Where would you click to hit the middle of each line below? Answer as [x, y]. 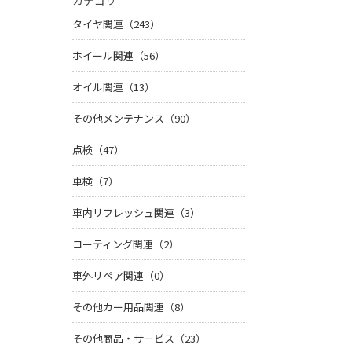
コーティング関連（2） [126, 244]
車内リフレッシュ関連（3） [136, 213]
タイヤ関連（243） [116, 24]
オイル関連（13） [114, 87]
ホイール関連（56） [119, 56]
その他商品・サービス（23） [139, 339]
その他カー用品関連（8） [131, 307]
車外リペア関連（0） [121, 276]
